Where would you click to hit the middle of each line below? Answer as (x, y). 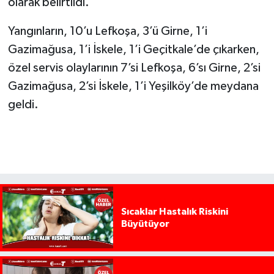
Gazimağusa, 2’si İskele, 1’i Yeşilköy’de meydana (133, 86)
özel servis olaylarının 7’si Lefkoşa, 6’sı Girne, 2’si (134, 68)
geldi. (23, 104)
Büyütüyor (145, 224)
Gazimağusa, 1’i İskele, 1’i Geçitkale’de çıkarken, (133, 49)
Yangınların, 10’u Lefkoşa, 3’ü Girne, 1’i (107, 31)
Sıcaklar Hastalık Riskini (174, 211)
